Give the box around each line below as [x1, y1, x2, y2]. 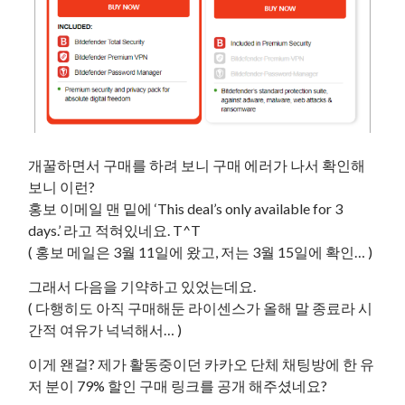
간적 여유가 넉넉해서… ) [28, 321, 183, 339]
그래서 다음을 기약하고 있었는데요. [28, 278, 257, 296]
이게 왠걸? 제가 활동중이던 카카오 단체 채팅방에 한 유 [28, 355, 375, 373]
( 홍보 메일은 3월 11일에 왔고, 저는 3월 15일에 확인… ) [28, 243, 373, 261]
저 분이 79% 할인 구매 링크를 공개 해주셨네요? [28, 377, 328, 395]
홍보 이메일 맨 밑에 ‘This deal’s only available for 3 [28, 200, 344, 218]
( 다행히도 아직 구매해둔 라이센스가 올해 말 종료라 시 [28, 299, 373, 317]
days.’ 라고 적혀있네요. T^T [28, 221, 202, 240]
